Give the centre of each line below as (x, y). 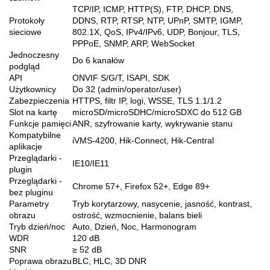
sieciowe (25, 32)
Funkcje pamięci (40, 123)
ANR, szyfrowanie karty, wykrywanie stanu (152, 123)
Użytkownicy (33, 89)
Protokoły (27, 20)
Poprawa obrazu (40, 261)
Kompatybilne (35, 135)
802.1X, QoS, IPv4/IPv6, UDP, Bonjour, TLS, (156, 32)
